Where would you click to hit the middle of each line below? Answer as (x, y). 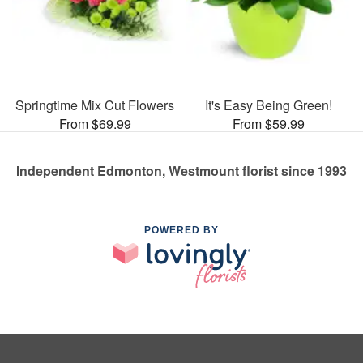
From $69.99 (95, 124)
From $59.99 (268, 124)
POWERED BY (181, 230)
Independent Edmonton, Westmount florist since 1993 (181, 171)
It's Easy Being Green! (268, 105)
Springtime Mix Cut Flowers (95, 105)
